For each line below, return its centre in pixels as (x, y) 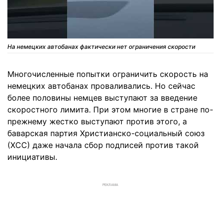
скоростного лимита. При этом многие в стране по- (110, 110)
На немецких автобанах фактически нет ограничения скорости (101, 47)
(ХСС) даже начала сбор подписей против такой (103, 145)
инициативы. (32, 157)
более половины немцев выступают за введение (102, 98)
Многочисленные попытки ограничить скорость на (108, 74)
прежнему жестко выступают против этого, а (97, 122)
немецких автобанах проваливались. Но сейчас (101, 86)
